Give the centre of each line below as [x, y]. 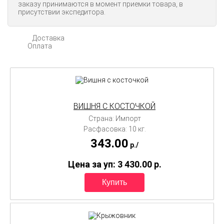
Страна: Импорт [114, 118]
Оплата [40, 46]
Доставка [48, 38]
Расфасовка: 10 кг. [114, 129]
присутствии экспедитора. [62, 12]
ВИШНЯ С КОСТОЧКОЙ [114, 106]
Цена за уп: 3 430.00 [111, 164]
